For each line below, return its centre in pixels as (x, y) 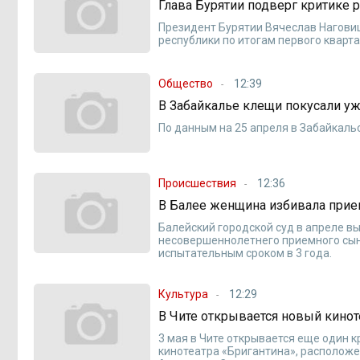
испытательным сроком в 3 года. (245, 254)
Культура (184, 295)
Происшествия (198, 184)
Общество (186, 83)
